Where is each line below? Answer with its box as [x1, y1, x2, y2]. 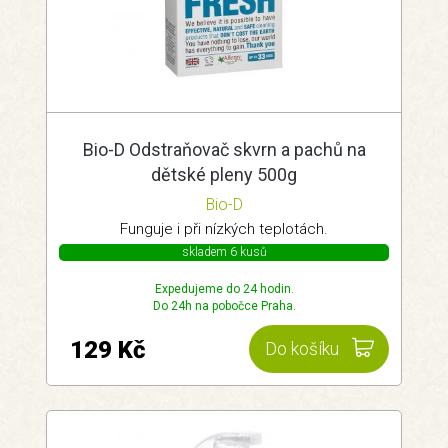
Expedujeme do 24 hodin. [154, 282, 294, 296]
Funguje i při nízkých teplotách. [120, 220, 328, 238]
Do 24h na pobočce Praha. [152, 299, 296, 313]
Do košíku [265, 339, 339, 360]
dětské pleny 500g [151, 164, 297, 185]
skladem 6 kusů [181, 245, 267, 259]
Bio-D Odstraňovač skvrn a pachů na [82, 139, 366, 160]
